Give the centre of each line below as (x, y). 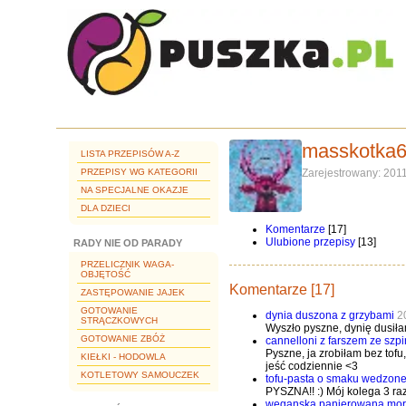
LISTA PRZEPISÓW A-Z (130, 154)
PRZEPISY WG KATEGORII (139, 172)
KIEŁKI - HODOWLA (123, 357)
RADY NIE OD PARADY (128, 243)
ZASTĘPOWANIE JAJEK (133, 292)
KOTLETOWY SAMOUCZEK (140, 375)
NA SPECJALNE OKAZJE (135, 190)
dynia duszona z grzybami (330, 315)
